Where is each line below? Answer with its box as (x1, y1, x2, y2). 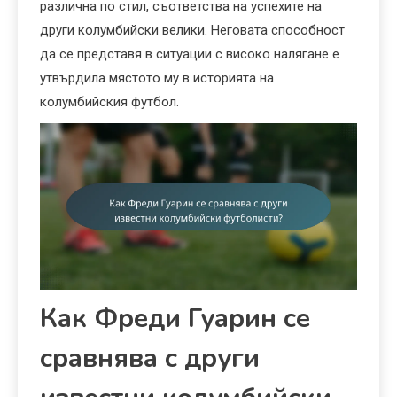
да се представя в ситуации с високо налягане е (40, 45, 339, 62)
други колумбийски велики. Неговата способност (40, 21, 345, 38)
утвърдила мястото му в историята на (40, 69, 274, 86)
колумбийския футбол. (40, 93, 179, 110)
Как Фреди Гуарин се (40, 300, 310, 337)
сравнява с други (40, 339, 260, 377)
